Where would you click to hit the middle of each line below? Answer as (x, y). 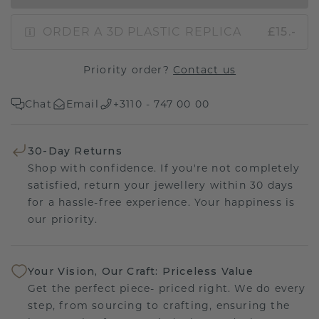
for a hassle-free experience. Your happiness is (162, 202)
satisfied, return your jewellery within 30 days (161, 185)
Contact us (205, 69)
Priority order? (128, 69)
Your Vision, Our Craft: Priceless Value (141, 272)
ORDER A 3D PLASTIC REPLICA (142, 31)
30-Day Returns (75, 151)
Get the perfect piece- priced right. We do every (167, 289)
